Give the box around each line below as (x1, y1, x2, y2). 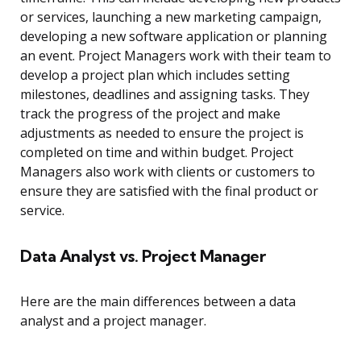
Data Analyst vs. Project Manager (20, 246, 265, 267)
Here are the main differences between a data (20, 293, 296, 311)
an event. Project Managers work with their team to (20, 47, 331, 65)
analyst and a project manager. (20, 312, 206, 330)
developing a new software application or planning (20, 27, 327, 46)
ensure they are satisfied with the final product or (20, 182, 318, 201)
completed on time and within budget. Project (20, 143, 293, 162)
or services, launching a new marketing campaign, (20, 8, 322, 27)
